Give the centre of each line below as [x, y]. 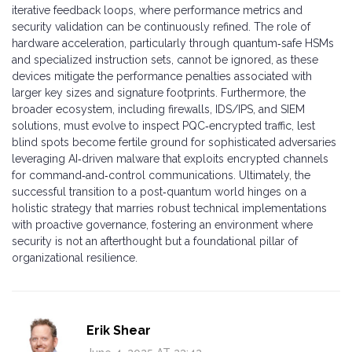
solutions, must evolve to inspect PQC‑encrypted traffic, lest [163, 125]
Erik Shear [119, 330]
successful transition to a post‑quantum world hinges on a [159, 191]
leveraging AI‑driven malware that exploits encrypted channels [170, 158]
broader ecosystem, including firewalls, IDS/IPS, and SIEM [158, 109]
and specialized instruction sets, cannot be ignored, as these [165, 59]
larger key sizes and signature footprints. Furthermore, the [159, 92]
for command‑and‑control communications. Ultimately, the [161, 175]
